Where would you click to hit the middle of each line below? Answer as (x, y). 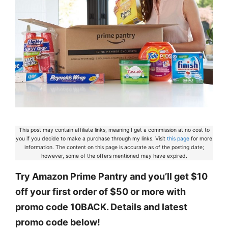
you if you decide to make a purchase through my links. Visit (91, 138)
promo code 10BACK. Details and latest (101, 207)
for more (201, 138)
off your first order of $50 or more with (101, 192)
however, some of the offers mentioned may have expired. (114, 156)
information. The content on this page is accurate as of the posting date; (114, 147)
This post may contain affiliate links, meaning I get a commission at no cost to (114, 130)
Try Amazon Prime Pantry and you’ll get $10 (111, 177)
